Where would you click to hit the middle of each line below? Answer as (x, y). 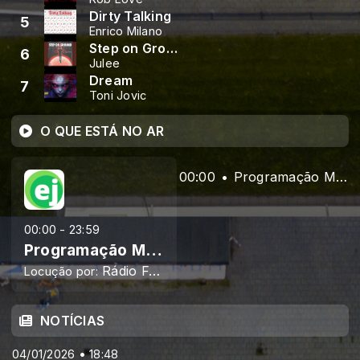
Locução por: (61, 271)
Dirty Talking (131, 16)
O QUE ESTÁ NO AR (102, 131)
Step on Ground (172, 48)
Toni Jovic (118, 95)
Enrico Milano (126, 31)
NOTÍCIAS (73, 321)
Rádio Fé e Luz (125, 271)
